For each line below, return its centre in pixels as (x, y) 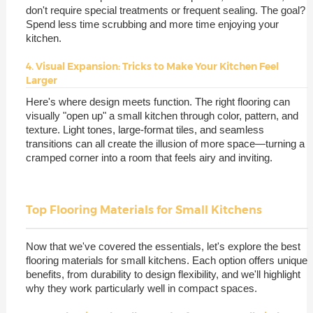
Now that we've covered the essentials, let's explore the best (163, 246)
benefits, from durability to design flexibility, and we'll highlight (163, 274)
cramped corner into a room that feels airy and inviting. (149, 157)
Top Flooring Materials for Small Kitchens (144, 210)
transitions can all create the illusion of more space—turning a (165, 143)
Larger (41, 80)
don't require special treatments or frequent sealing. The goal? (165, 10)
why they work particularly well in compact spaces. (141, 288)
